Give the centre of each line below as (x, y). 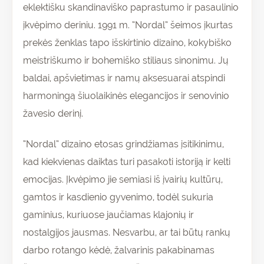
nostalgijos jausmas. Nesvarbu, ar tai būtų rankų (127, 233)
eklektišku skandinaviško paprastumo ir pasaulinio (131, 8)
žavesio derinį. (53, 114)
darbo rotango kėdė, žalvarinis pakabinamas (119, 250)
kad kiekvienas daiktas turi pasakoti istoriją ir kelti (127, 162)
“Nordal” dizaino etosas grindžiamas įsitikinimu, (123, 144)
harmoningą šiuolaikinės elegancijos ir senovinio (126, 96)
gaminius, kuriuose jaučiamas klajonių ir (108, 215)
